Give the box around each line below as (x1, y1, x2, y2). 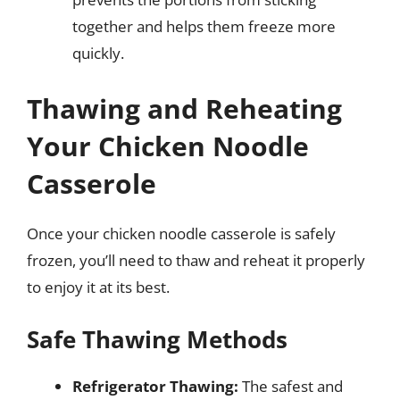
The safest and (238, 376, 343, 396)
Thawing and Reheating (27, 89, 342, 127)
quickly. (72, 43, 124, 63)
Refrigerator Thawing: (72, 376, 238, 396)
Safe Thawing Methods (27, 323, 287, 355)
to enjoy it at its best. (27, 276, 170, 297)
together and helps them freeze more (72, 16, 336, 37)
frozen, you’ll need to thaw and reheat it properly (27, 249, 365, 271)
